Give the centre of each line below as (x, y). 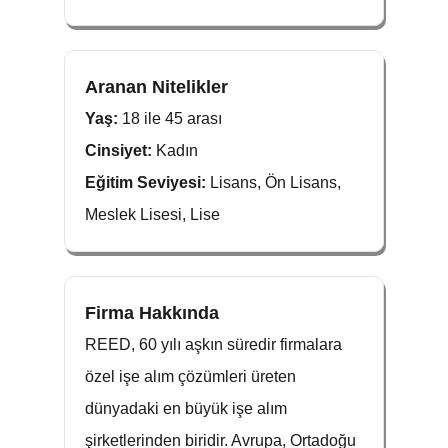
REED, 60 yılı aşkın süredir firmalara (213, 344)
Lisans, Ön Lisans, (275, 182)
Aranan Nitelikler (156, 87)
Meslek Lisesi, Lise (152, 214)
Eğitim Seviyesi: (147, 182)
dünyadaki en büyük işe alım (186, 408)
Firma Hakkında (152, 313)
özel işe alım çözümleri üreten (190, 376)
